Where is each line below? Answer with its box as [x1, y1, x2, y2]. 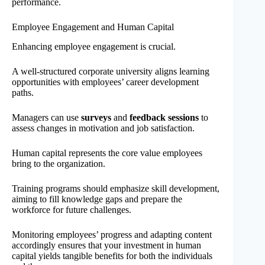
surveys [81, 112, 111, 123]
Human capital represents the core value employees [12, 148, 202, 159]
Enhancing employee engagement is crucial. [12, 41, 176, 52]
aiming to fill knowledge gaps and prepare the [12, 194, 182, 205]
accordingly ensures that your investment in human [12, 240, 201, 251]
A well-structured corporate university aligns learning [12, 66, 209, 77]
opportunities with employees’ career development [12, 77, 199, 88]
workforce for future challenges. [12, 205, 131, 215]
